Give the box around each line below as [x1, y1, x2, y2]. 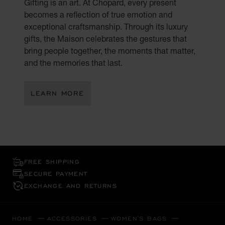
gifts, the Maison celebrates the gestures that [24, 33, 187, 43]
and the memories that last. [24, 57, 123, 67]
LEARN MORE [31, 88, 84, 97]
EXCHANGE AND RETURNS [24, 182, 117, 190]
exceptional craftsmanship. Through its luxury [24, 21, 188, 31]
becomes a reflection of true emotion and [24, 9, 172, 19]
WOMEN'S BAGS [111, 214, 167, 222]
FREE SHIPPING [24, 158, 80, 166]
